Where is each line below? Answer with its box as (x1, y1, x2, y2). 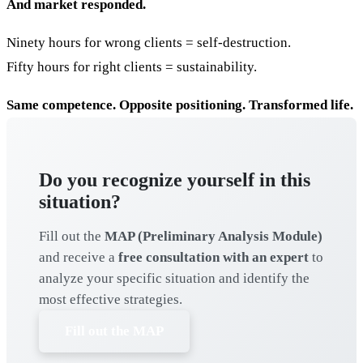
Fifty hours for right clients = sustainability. (6, 58, 257, 75)
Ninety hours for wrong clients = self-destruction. (6, 34, 291, 50)
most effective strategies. (39, 292, 182, 308)
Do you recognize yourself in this (39, 169, 310, 190)
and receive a (39, 250, 118, 266)
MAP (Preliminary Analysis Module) (105, 228, 322, 245)
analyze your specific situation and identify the (39, 271, 310, 287)
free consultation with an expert (118, 250, 309, 266)
